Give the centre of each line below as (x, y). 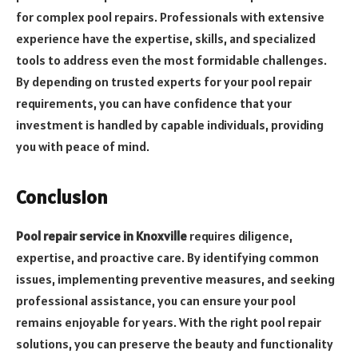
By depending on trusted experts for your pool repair (164, 82)
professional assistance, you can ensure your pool (156, 301)
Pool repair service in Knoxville (101, 236)
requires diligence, (240, 236)
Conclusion (62, 197)
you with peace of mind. (83, 147)
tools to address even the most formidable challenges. (171, 60)
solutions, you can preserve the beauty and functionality (175, 344)
